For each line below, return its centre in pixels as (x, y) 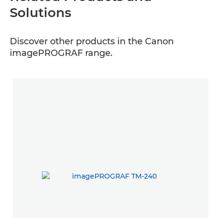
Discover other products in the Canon (92, 42)
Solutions (40, 13)
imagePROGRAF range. (61, 53)
